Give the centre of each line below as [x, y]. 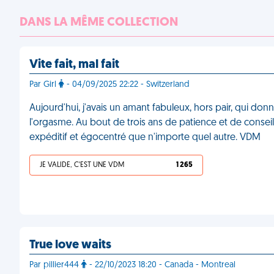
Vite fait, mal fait [74, 65]
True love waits [70, 245]
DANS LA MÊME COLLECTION [99, 23]
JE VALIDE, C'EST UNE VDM [82, 165]
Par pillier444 [55, 265]
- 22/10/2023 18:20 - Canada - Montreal [161, 265]
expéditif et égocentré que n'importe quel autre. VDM [145, 138]
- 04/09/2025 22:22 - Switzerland [127, 85]
